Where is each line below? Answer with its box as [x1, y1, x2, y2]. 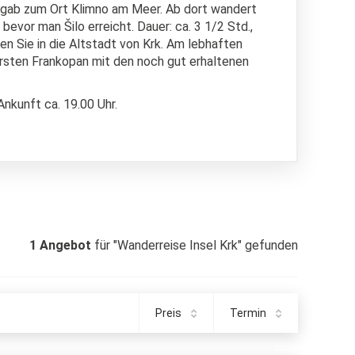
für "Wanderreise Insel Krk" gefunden [94, 238, 298, 253]
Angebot [36, 238, 94, 253]
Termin [230, 307, 266, 319]
